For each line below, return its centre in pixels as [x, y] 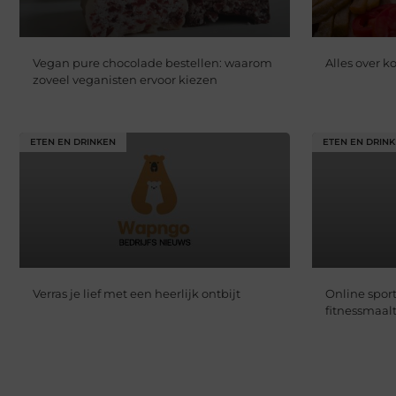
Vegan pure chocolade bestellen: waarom [152, 63]
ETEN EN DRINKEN [73, 142]
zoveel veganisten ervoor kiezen [125, 80]
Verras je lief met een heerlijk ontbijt [137, 294]
